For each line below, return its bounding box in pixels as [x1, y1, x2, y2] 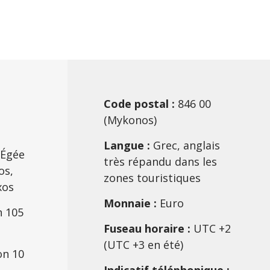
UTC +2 [190, 221, 231, 236]
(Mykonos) [104, 113, 157, 127]
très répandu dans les [104, 154, 217, 169]
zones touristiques [104, 171, 201, 185]
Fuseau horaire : [104, 221, 190, 236]
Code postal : [104, 96, 175, 111]
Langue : [104, 138, 150, 152]
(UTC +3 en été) [104, 237, 183, 252]
